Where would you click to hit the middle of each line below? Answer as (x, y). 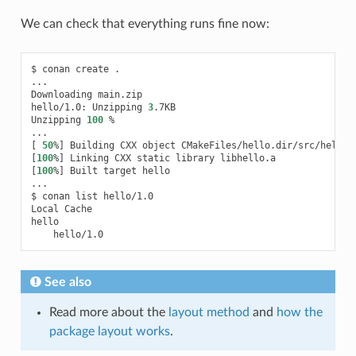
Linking (89, 158)
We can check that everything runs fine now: (145, 23)
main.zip (120, 94)
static (153, 158)
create (92, 69)
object (159, 145)
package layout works (109, 331)
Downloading (61, 94)
